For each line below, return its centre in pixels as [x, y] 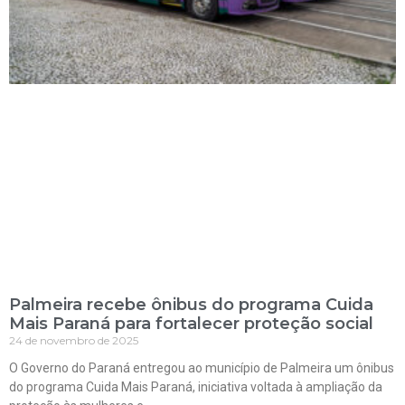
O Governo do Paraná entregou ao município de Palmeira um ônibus [202, 368]
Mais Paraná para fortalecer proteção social [191, 324]
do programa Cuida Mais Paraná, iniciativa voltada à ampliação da [196, 387]
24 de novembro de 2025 [74, 341]
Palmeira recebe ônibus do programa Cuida [191, 305]
